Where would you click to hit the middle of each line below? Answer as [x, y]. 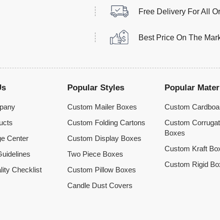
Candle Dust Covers [100, 186]
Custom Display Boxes [104, 139]
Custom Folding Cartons [106, 123]
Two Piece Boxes [95, 154]
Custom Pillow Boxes [101, 170]
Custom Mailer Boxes [102, 107]
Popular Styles [96, 88]
